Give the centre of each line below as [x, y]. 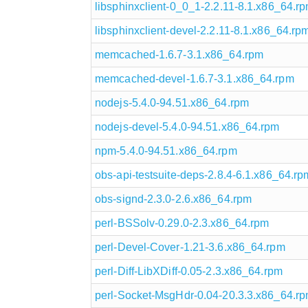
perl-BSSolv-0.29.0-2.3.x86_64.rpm [182, 223]
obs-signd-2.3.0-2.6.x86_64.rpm [173, 199]
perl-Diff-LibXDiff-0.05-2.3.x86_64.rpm [189, 271]
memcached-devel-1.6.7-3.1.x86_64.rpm [195, 78]
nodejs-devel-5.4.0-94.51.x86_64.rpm [187, 126]
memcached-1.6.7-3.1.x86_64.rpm [179, 54]
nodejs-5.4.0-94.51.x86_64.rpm [172, 102]
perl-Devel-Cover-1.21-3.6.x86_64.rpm [190, 247]
